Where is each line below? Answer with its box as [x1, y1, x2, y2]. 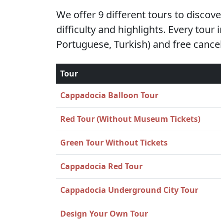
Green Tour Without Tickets [60, 137, 168, 148]
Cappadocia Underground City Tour [60, 184, 198, 195]
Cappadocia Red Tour [60, 161, 143, 172]
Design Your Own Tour [60, 208, 148, 219]
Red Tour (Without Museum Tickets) [60, 113, 200, 124]
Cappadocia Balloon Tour [60, 90, 158, 101]
